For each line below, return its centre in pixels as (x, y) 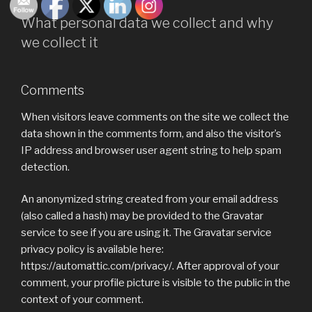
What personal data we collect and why (147, 23)
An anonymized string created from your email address (150, 200)
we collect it (60, 43)
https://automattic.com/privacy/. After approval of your (150, 266)
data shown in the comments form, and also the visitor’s (151, 133)
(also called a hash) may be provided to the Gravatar (142, 216)
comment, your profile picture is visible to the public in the (156, 283)
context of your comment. (82, 300)
